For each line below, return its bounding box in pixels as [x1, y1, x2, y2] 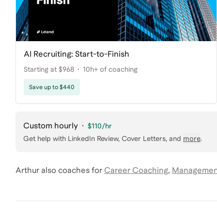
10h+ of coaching [83, 65, 138, 73]
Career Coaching [104, 165, 168, 175]
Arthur [15, 165, 39, 175]
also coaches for [39, 165, 102, 175]
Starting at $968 [24, 65, 74, 73]
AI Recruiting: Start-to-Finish [24, 49, 129, 59]
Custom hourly [23, 121, 78, 130]
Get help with [23, 134, 66, 142]
